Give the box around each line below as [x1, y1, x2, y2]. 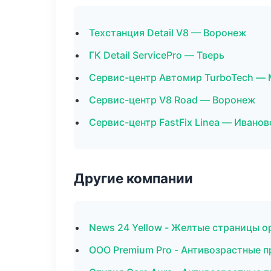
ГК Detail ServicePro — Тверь [89, 49, 224, 61]
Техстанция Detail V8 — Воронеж [89, 27, 247, 39]
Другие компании [74, 170, 193, 186]
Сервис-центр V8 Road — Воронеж [89, 94, 256, 106]
